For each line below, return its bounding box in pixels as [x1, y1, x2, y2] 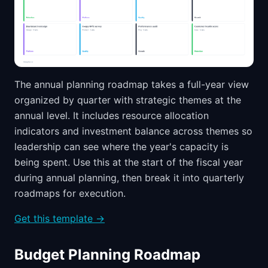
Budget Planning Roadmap [14, 246, 200, 264]
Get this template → [14, 212, 105, 225]
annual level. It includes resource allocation [14, 109, 209, 122]
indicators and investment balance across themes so [14, 125, 252, 138]
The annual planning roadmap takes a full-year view [14, 78, 249, 91]
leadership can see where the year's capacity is [14, 141, 229, 153]
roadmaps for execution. [14, 187, 126, 200]
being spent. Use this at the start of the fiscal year [14, 156, 243, 169]
